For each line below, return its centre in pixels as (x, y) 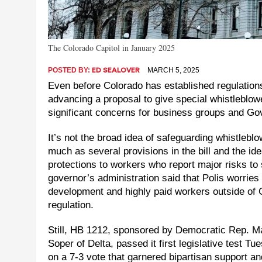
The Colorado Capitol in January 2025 (111, 48)
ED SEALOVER (116, 70)
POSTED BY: (70, 70)
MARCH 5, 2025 (173, 70)
